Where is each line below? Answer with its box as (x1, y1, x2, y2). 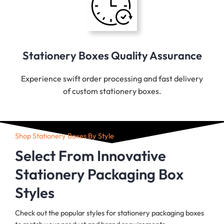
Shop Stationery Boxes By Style (15, 131, 114, 141)
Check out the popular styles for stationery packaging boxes (15, 208, 204, 218)
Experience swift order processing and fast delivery (21, 73, 203, 84)
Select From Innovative (15, 146, 166, 165)
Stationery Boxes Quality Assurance (22, 48, 202, 63)
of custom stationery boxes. (62, 86, 161, 96)
